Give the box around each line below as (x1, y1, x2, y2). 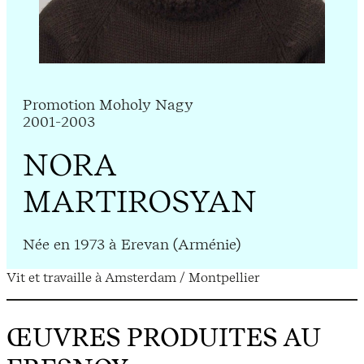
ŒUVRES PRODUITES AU (6, 321, 320, 353)
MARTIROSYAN (23, 183, 257, 220)
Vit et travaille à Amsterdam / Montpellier (6, 269, 260, 286)
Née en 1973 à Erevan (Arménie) (23, 236, 240, 253)
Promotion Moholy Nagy (23, 96, 193, 114)
